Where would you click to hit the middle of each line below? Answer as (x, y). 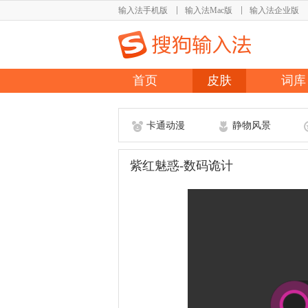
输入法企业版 (274, 10)
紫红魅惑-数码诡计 (181, 166)
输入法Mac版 (209, 10)
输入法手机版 (143, 10)
